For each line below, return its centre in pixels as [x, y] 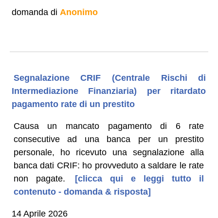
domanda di [36, 12]
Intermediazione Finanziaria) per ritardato [109, 91]
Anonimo [79, 12]
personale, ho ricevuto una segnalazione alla [109, 152]
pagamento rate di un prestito [73, 104]
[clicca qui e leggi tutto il [136, 178]
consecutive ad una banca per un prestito [109, 139]
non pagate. [39, 178]
